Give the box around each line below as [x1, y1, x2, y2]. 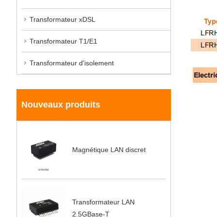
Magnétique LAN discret [72, 145, 146, 154]
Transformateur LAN [72, 198, 135, 206]
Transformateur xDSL [29, 15, 95, 23]
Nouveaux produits [21, 99, 100, 109]
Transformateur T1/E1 [29, 37, 97, 45]
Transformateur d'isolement [29, 59, 114, 67]
